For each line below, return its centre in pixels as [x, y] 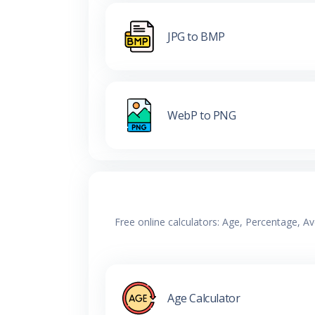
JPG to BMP [196, 36]
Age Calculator [204, 298]
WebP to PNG [202, 115]
